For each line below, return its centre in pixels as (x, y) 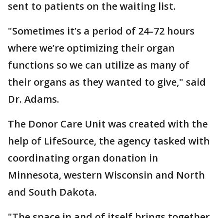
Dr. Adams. (34, 99)
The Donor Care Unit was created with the (108, 124)
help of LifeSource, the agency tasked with (109, 141)
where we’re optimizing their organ (91, 48)
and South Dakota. (52, 192)
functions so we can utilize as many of (99, 65)
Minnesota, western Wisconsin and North (106, 175)
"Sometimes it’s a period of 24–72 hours (101, 31)
